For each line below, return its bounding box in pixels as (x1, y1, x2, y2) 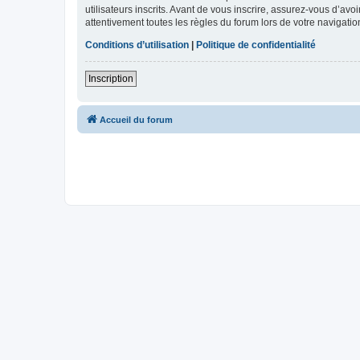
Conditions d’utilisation (85, 39, 189, 51)
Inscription (88, 73, 133, 85)
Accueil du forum (100, 115, 173, 125)
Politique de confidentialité (196, 39, 316, 51)
